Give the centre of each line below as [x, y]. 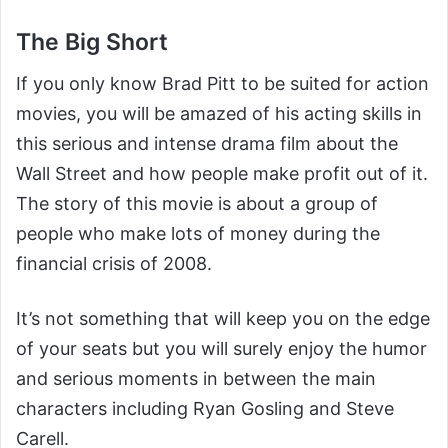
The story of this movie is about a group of [197, 203]
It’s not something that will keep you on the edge [223, 318]
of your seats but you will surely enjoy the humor [221, 348]
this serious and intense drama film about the [207, 143]
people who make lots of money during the [198, 233]
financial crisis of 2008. [114, 263]
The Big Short [92, 41]
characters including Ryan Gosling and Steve [205, 408]
